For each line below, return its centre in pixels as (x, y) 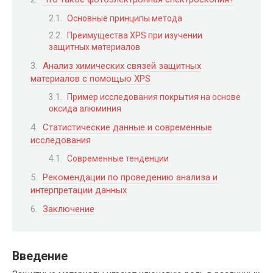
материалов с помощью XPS (90, 78)
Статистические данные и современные (127, 127)
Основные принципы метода (125, 18)
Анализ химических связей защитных (122, 66)
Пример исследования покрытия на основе (154, 97)
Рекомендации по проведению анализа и (130, 177)
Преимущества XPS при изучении (135, 36)
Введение (40, 256)
